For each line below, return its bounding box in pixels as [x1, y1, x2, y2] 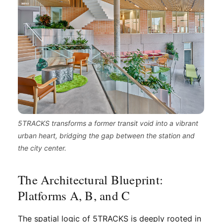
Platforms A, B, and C [18, 187, 130, 204]
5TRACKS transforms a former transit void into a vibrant [18, 118, 198, 127]
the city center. [18, 143, 66, 152]
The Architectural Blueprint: [18, 171, 163, 188]
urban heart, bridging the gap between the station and [18, 131, 195, 140]
